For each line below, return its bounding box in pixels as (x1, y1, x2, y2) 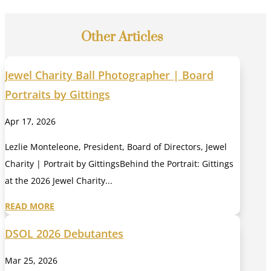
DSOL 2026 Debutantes (5, 226, 123, 241)
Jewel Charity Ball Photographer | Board (5, 67, 214, 82)
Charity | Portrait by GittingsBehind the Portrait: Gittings (5, 157, 233, 169)
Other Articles (81, 29, 164, 46)
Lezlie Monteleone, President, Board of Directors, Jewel (5, 140, 227, 152)
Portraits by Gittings (5, 87, 110, 102)
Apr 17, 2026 (5, 115, 56, 127)
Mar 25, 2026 (5, 254, 57, 266)
